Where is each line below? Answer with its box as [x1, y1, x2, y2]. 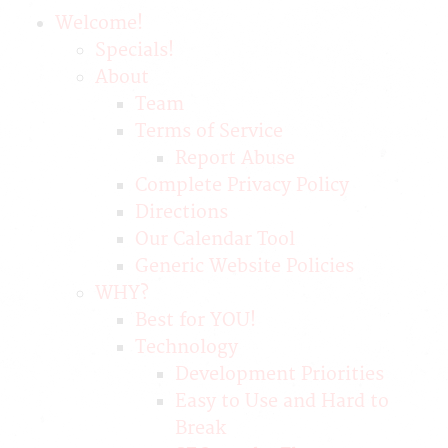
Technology [135, 336, 238, 359]
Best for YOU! [135, 309, 256, 332]
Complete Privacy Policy [135, 174, 349, 197]
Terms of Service [135, 120, 283, 143]
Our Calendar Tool [135, 228, 295, 251]
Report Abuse [175, 147, 295, 170]
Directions [135, 201, 228, 224]
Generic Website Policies [135, 255, 354, 278]
